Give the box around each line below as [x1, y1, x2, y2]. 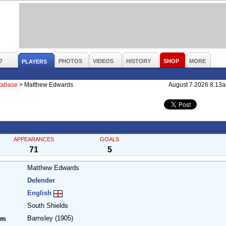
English [27, 190, 51, 197]
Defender [27, 177, 55, 184]
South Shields [27, 202, 70, 209]
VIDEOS [93, 58, 114, 64]
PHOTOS [59, 58, 82, 64]
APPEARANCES [14, 136, 54, 142]
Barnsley [27, 215, 55, 222]
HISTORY [126, 58, 151, 64]
